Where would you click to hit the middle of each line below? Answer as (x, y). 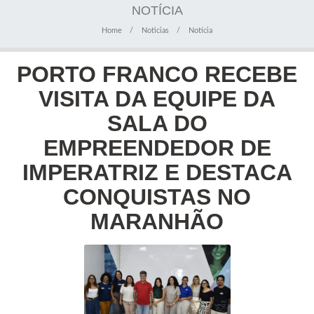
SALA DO (157, 124)
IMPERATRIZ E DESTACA (157, 173)
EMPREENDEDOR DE (157, 148)
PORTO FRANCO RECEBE (157, 75)
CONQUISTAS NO (157, 197)
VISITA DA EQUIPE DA (157, 99)
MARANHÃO (157, 222)
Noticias (155, 31)
